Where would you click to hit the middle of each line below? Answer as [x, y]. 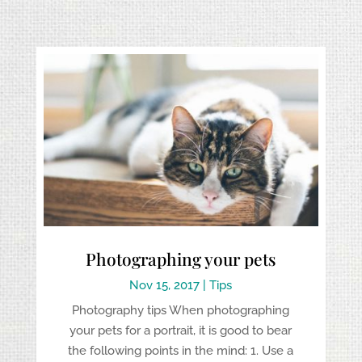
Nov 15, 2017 [165, 285]
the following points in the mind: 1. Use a [181, 350]
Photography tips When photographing [181, 310]
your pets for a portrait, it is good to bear [181, 330]
